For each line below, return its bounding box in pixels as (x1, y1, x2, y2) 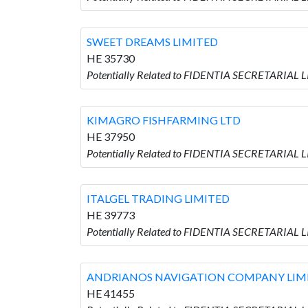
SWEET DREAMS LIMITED (87, 34, 218, 48)
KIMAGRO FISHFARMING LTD (87, 113, 241, 126)
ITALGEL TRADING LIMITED (87, 191, 230, 205)
